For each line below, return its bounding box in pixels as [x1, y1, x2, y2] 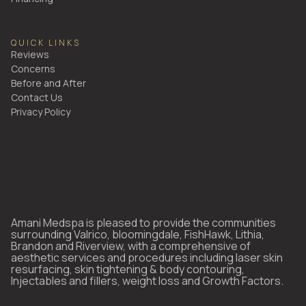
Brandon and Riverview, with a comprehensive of [11, 238, 251, 254]
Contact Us [11, 91, 63, 105]
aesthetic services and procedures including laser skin [11, 250, 283, 266]
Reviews [11, 48, 49, 61]
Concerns [11, 62, 55, 76]
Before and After [11, 76, 86, 90]
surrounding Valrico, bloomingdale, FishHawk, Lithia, [11, 227, 264, 242]
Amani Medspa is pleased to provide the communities [11, 215, 276, 231]
